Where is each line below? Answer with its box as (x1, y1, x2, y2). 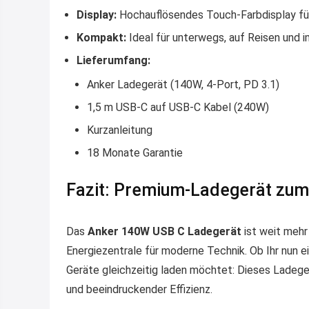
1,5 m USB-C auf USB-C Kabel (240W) (87, 100, 269, 114)
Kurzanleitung (87, 123, 152, 137)
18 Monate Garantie (87, 146, 183, 159)
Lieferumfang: (77, 53, 150, 67)
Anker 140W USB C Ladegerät (88, 224, 241, 238)
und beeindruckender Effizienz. (66, 282, 212, 296)
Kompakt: (77, 30, 126, 44)
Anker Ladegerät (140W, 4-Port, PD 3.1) (87, 77, 279, 91)
